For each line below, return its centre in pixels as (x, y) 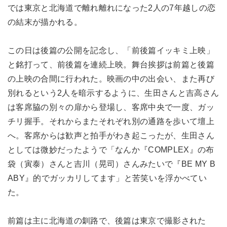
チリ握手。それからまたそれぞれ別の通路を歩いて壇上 (111, 122)
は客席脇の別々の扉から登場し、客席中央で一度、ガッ (111, 107)
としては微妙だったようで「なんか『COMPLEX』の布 (111, 150)
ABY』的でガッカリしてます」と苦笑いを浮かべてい (107, 178)
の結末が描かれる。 (45, 22)
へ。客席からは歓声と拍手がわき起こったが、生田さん (111, 136)
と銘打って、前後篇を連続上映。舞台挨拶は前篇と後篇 (111, 65)
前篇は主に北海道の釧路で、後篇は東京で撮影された (107, 221)
